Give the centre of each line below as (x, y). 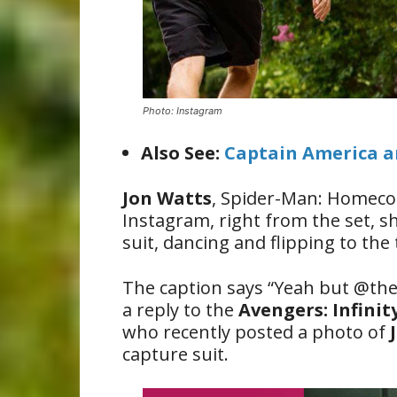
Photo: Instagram (183, 111)
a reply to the (180, 310)
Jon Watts (167, 198)
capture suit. (175, 354)
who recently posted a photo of (256, 332)
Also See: (183, 153)
